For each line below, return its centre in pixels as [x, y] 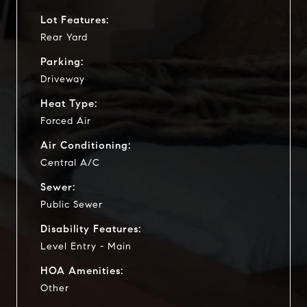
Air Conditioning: [86, 145]
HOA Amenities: [82, 270]
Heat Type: [69, 103]
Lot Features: [75, 20]
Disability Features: [91, 229]
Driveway [63, 79]
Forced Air [66, 121]
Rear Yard [64, 37]
